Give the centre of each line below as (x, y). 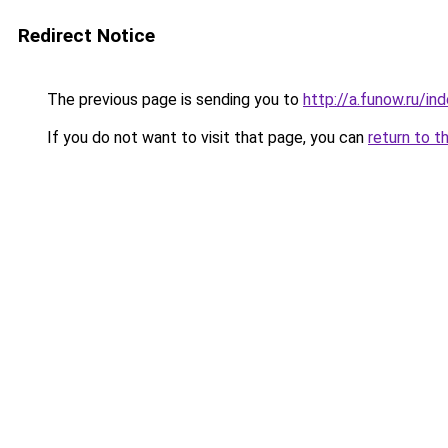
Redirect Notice (86, 35)
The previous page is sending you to (173, 99)
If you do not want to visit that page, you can (205, 137)
